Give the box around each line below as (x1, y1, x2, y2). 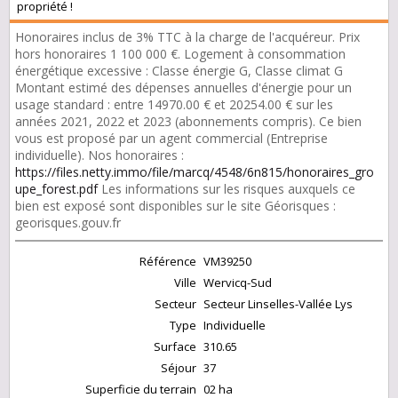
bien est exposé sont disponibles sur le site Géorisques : (15, 197, 336, 215)
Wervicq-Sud (203, 275, 272, 291)
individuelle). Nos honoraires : (15, 147, 184, 164)
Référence (139, 253, 196, 270)
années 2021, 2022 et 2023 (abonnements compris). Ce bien (15, 113, 362, 131)
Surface (154, 338, 196, 355)
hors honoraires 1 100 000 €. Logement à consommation (15, 45, 346, 63)
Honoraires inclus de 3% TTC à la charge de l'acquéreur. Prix (15, 28, 360, 46)
